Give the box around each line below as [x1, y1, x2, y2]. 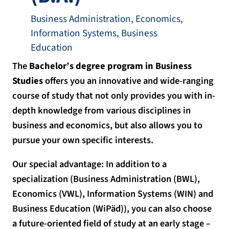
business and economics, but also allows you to [12, 118, 202, 132]
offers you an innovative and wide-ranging [43, 74, 214, 87]
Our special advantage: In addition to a [12, 157, 167, 171]
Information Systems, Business [31, 26, 157, 40]
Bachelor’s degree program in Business [29, 59, 192, 73]
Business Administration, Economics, [31, 11, 183, 26]
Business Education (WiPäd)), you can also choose [12, 201, 212, 215]
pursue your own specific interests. [12, 133, 153, 147]
